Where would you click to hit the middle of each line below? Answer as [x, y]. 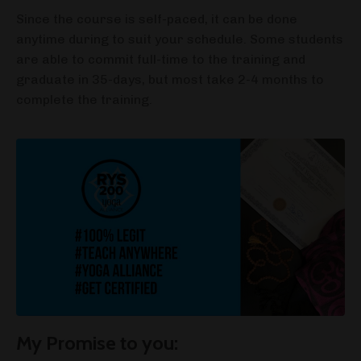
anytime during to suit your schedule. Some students [180, 39]
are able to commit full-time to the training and [161, 60]
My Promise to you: [97, 343]
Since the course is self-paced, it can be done [157, 19]
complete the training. [84, 100]
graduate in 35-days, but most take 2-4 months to [170, 80]
